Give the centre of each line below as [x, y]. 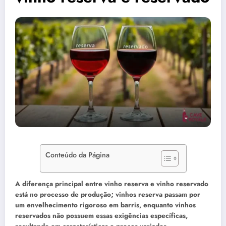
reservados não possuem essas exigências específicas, [101, 215]
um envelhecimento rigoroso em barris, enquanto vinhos [105, 205]
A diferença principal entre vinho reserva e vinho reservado [112, 184]
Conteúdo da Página [77, 155]
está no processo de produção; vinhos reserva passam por [108, 194]
